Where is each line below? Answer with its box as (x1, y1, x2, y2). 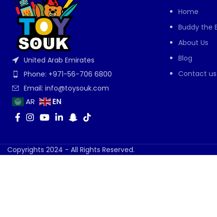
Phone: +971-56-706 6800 (24, 69, 112, 79)
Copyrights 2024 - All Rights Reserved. (7, 144, 135, 155)
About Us (178, 38, 208, 48)
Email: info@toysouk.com (24, 83, 109, 93)
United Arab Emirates (24, 55, 94, 65)
